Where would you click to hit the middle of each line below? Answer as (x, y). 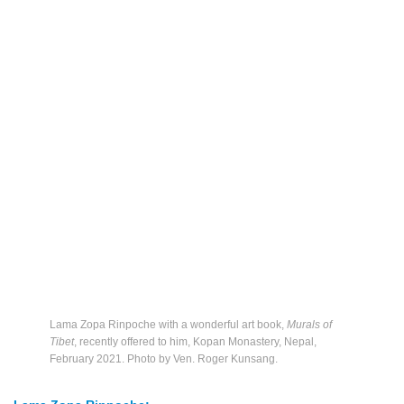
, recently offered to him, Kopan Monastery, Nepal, (195, 342)
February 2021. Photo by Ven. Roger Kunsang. (164, 359)
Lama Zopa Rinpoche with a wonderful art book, (168, 325)
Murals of (309, 325)
